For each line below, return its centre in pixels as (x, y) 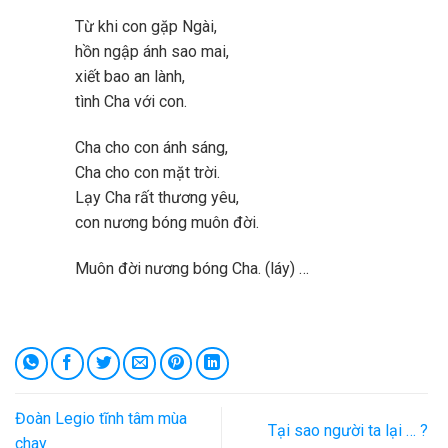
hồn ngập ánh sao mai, (152, 51)
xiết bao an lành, (130, 76)
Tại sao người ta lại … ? (348, 430)
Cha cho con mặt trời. (147, 172)
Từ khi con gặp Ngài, (146, 26)
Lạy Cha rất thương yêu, (157, 197)
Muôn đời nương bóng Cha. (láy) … (192, 268)
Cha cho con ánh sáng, (151, 147)
